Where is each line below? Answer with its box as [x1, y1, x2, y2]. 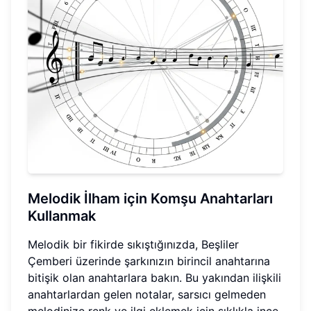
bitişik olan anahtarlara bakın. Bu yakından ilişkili [28, 271, 281, 285]
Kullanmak [28, 208, 96, 225]
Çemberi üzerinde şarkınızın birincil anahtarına [28, 254, 270, 269]
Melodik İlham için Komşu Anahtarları [28, 190, 273, 208]
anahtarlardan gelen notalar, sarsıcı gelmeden [28, 287, 266, 302]
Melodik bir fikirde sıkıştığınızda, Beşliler [28, 237, 239, 252]
